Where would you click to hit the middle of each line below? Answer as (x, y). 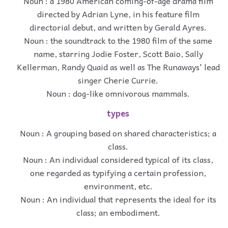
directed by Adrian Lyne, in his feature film (118, 13)
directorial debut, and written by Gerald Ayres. (118, 27)
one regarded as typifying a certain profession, (118, 173)
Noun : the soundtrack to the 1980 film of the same (118, 40)
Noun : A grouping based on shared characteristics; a (118, 133)
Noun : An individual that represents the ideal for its (118, 199)
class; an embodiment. (118, 212)
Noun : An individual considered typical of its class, (118, 160)
